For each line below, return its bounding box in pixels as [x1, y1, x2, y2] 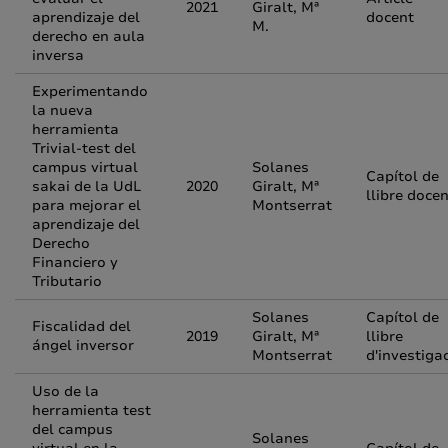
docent [366, 8, 414, 27]
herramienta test [32, 401, 151, 420]
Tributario [32, 272, 102, 291]
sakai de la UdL [32, 177, 141, 196]
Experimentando [32, 82, 148, 101]
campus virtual [32, 158, 138, 177]
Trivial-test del [32, 139, 136, 158]
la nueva [32, 101, 93, 120]
